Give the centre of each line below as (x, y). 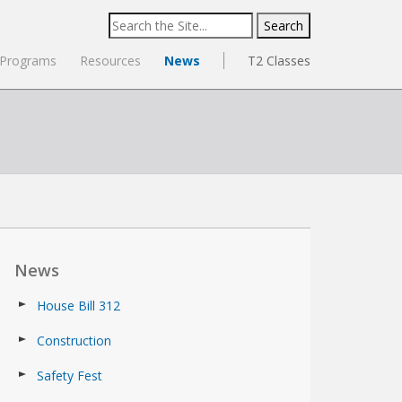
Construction (74, 341)
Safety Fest (70, 376)
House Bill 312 (79, 306)
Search (127, 22)
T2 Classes (279, 61)
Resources (110, 61)
